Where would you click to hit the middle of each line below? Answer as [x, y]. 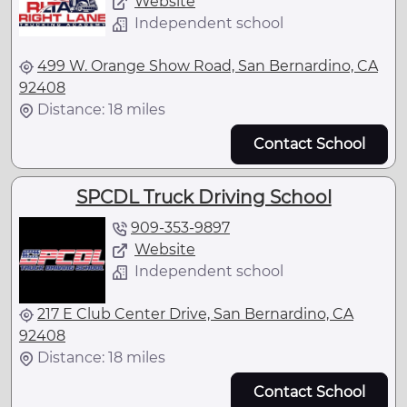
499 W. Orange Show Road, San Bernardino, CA [208, 65]
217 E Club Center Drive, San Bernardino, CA [195, 314]
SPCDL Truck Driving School [203, 198]
